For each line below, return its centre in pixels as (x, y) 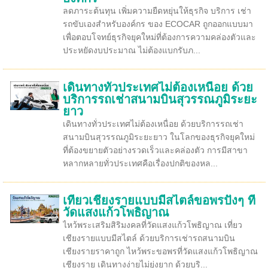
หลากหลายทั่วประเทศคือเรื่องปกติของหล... (140, 163)
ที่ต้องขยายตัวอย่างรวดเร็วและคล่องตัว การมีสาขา (155, 150)
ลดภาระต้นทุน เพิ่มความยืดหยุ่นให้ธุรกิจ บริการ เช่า (157, 11)
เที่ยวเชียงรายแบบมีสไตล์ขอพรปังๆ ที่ (159, 200)
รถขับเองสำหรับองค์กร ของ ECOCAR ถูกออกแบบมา (158, 24)
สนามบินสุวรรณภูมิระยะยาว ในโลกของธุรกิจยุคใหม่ (159, 137)
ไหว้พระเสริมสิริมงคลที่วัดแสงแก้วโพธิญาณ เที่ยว (152, 225)
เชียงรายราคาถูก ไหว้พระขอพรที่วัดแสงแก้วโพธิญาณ (160, 251)
